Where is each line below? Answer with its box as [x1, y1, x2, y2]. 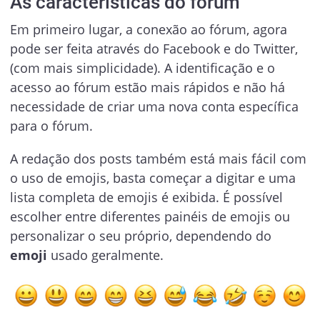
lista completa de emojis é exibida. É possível [9, 188, 283, 206]
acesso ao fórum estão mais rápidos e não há [9, 79, 285, 96]
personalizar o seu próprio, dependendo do [9, 226, 271, 244]
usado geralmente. [46, 246, 164, 264]
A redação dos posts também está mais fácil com [9, 149, 306, 167]
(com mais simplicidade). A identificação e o [9, 59, 275, 77]
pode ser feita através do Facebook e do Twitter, [9, 40, 298, 58]
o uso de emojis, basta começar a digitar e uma [9, 169, 296, 186]
